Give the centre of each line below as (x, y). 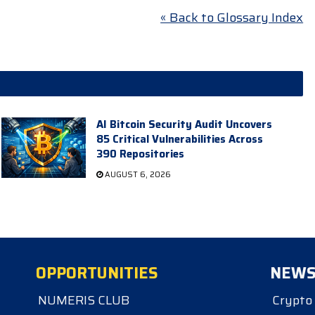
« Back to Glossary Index (232, 18)
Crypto (292, 300)
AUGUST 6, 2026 (136, 174)
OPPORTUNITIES (97, 273)
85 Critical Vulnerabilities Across (179, 139)
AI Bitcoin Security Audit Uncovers (184, 124)
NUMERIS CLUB (84, 300)
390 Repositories (140, 154)
